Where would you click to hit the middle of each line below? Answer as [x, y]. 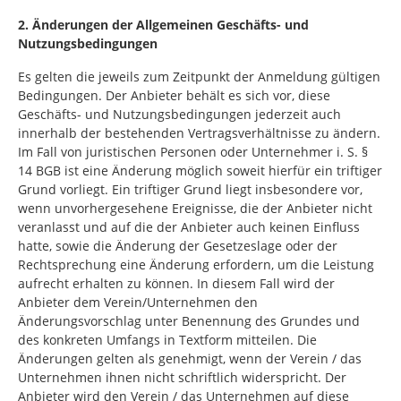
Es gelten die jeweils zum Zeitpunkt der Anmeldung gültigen [199, 77]
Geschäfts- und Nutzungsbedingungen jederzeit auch [179, 114]
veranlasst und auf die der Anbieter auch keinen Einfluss [189, 227]
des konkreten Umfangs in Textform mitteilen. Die [167, 340]
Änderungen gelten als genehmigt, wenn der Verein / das [190, 358]
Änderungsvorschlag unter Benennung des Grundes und [189, 321]
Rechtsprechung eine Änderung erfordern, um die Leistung [196, 264]
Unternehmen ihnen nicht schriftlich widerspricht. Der [182, 377]
